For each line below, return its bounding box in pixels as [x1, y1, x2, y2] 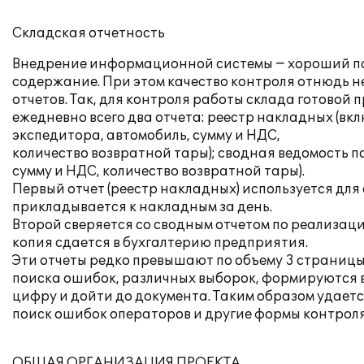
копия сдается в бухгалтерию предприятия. [12, 235, 308, 251]
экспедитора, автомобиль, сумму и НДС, [12, 128, 280, 144]
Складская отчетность [12, 25, 165, 41]
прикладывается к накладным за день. [12, 199, 272, 215]
